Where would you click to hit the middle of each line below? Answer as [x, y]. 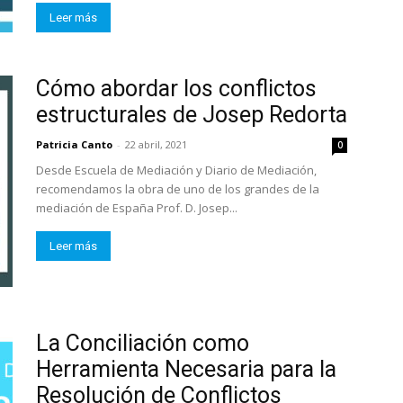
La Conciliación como [143, 343]
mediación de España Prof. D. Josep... [137, 208]
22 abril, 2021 [156, 144]
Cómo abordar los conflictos [176, 89]
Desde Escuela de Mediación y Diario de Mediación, [176, 170]
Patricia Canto [74, 144]
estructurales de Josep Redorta [192, 115]
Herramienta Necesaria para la [186, 369]
